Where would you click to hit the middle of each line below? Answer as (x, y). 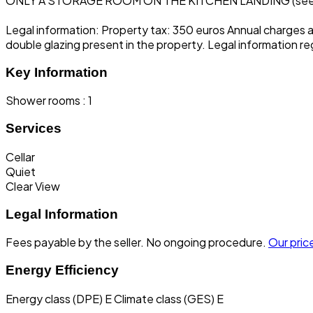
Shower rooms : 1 (49, 101)
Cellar (20, 156)
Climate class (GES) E (169, 298)
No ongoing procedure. (207, 242)
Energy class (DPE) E (60, 298)
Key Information (57, 72)
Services (34, 129)
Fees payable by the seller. (76, 242)
